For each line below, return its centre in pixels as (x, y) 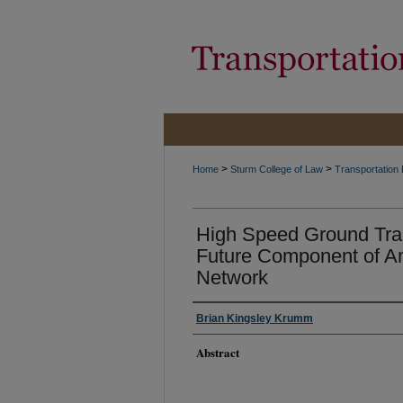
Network (232, 278)
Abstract (218, 352)
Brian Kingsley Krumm (255, 318)
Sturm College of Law (277, 169)
